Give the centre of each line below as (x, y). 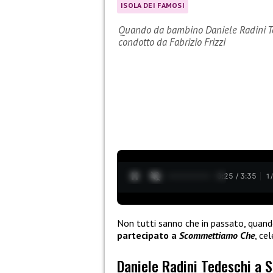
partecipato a (148, 235)
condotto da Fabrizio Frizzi (172, 42)
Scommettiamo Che (217, 235)
